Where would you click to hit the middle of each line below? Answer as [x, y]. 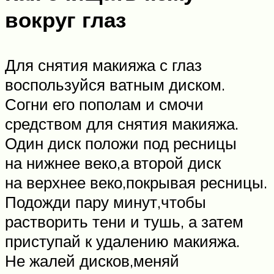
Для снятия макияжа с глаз [103, 65]
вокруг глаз [65, 20]
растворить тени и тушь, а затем [124, 221]
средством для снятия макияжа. [122, 123]
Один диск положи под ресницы [121, 143]
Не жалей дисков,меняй [92, 260]
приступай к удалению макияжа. [122, 241]
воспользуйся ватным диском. [115, 84]
